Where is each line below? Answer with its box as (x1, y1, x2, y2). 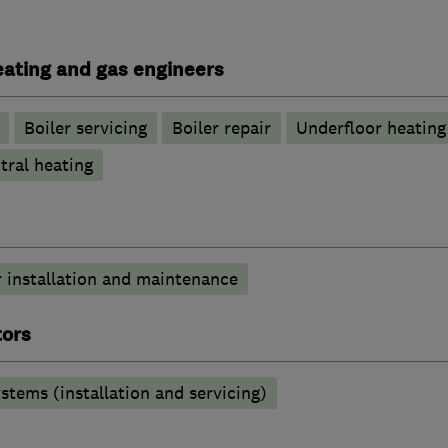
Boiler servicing (23, 116, 147, 139)
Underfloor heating (295, 116, 446, 139)
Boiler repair (171, 116, 271, 139)
